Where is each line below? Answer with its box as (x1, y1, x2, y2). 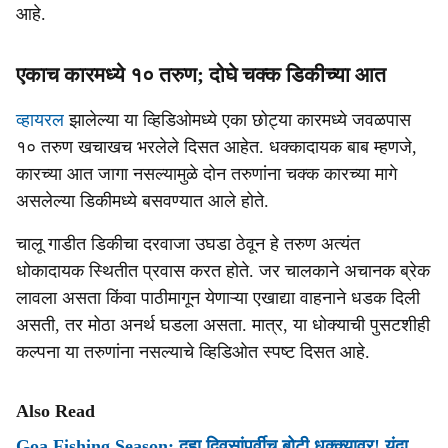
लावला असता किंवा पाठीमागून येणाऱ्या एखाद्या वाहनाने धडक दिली (16, 288, 420, 308)
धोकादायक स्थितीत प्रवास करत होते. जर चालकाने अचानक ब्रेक (16, 261, 430, 281)
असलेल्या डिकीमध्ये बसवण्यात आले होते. (16, 191, 269, 211)
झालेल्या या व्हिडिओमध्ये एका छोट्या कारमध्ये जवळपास (69, 110, 411, 130)
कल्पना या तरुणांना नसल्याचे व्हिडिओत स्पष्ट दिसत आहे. (16, 342, 370, 362)
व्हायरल (16, 110, 69, 130)
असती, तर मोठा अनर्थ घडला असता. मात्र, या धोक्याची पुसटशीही (16, 315, 430, 335)
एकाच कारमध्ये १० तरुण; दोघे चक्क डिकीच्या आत (16, 63, 386, 87)
